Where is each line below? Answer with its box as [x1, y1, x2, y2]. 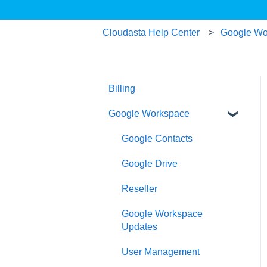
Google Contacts [122, 133, 193, 144]
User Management [122, 246, 200, 257]
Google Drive [122, 158, 178, 169]
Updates [122, 221, 157, 232]
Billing [108, 83, 135, 94]
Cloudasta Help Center [103, 27, 200, 38]
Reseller [122, 183, 157, 194]
